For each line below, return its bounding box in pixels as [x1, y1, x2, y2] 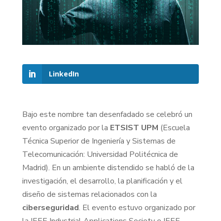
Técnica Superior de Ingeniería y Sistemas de [22, 135, 176, 147]
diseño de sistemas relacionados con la [22, 188, 157, 200]
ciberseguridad [22, 202, 79, 213]
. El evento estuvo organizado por [78, 202, 195, 213]
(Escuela [158, 122, 190, 133]
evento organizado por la [22, 122, 110, 133]
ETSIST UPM [110, 122, 158, 133]
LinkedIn [48, 69, 79, 78]
